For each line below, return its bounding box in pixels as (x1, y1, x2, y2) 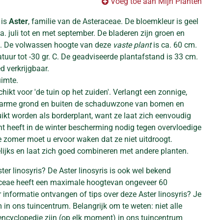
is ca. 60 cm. (151, 40, 197, 50)
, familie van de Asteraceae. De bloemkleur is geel (28, 17, 198, 26)
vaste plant (113, 40, 151, 50)
